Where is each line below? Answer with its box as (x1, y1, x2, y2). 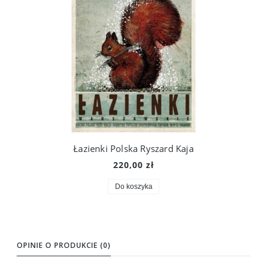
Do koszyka (114, 182, 153, 191)
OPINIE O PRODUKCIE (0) (17, 240, 111, 250)
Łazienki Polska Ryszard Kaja (73, 142, 194, 154)
